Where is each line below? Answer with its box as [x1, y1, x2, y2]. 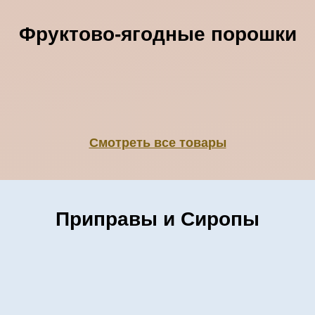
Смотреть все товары [89, 136, 226, 150]
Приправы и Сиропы [56, 208, 259, 231]
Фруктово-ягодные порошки [18, 23, 297, 46]
